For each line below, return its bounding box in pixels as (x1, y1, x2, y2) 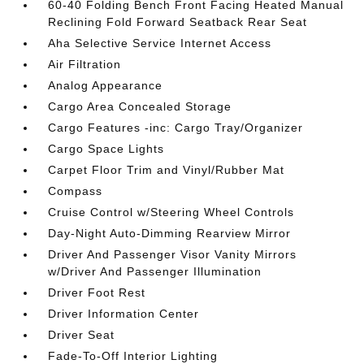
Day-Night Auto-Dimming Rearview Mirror (48, 226, 292, 240)
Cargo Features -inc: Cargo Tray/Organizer (48, 120, 304, 134)
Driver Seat (48, 327, 115, 341)
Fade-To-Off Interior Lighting (48, 349, 219, 362)
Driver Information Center (48, 306, 200, 320)
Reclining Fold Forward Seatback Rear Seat (48, 15, 308, 28)
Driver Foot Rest (48, 285, 146, 299)
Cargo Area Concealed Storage (48, 99, 232, 113)
